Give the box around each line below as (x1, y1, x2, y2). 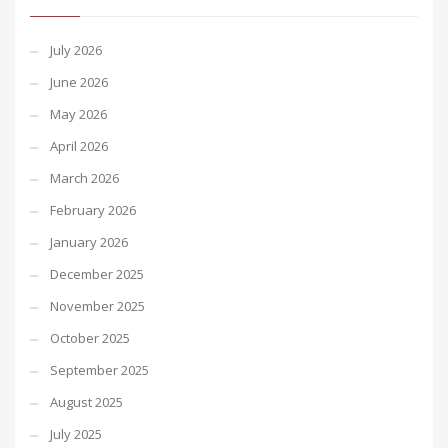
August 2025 (50, 393, 123, 411)
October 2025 (50, 329, 130, 347)
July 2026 (50, 41, 102, 59)
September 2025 (50, 361, 149, 379)
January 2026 (50, 233, 128, 251)
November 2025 (50, 297, 145, 315)
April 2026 (50, 137, 108, 155)
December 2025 (50, 265, 144, 283)
